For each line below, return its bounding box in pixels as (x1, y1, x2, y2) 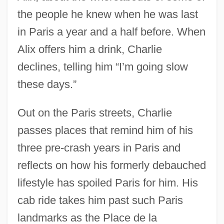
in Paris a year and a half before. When (17, 25, 205, 38)
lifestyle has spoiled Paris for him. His (17, 176, 198, 189)
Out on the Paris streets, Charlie (17, 106, 172, 119)
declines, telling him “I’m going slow (17, 60, 188, 73)
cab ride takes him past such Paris (17, 193, 183, 206)
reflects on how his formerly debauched (17, 158, 206, 171)
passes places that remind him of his (17, 123, 193, 136)
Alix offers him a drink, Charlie (17, 42, 162, 55)
